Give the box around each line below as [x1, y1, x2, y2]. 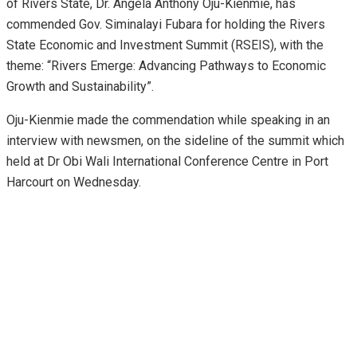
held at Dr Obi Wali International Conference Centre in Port [6, 153, 328, 169]
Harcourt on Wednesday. [6, 174, 141, 190]
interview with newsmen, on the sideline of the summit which [6, 132, 344, 148]
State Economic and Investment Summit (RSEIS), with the [6, 37, 324, 53]
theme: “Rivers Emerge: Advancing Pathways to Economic [6, 57, 326, 73]
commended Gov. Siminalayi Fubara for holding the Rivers [6, 16, 325, 32]
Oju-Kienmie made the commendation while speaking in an [6, 112, 330, 127]
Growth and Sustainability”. [6, 78, 154, 94]
